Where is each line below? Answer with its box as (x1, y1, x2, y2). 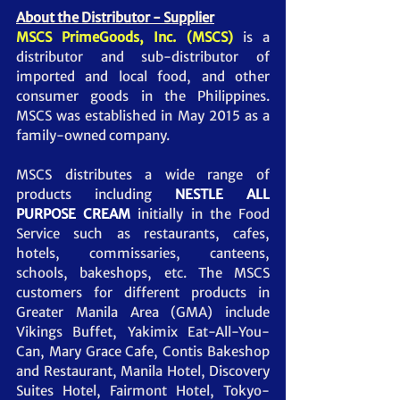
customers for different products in (16, 283, 270, 301)
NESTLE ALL (175, 185, 270, 203)
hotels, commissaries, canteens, (16, 244, 270, 262)
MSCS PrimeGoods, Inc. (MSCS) (16, 28, 233, 46)
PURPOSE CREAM (16, 204, 131, 222)
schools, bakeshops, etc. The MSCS (16, 263, 270, 281)
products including (16, 185, 175, 203)
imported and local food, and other (16, 67, 270, 85)
